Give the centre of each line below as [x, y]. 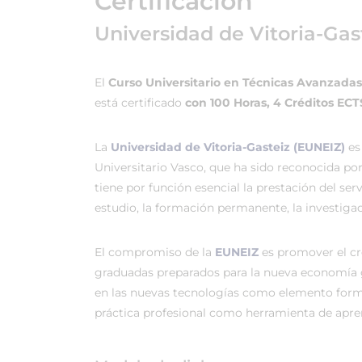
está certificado [140, 103]
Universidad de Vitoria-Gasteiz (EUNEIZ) [228, 147]
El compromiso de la [155, 252]
